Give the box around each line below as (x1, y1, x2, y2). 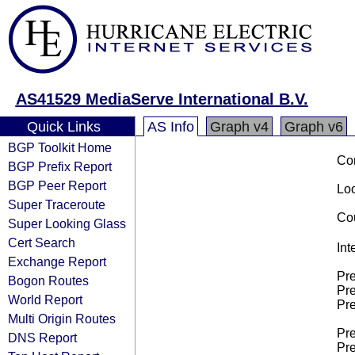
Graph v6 (284, 119, 343, 135)
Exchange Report (8, 254, 106, 269)
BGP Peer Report (8, 178, 106, 193)
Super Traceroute (8, 197, 105, 212)
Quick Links (26, 119, 101, 135)
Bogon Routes (8, 273, 89, 288)
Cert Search (8, 235, 75, 250)
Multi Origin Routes (8, 311, 116, 326)
